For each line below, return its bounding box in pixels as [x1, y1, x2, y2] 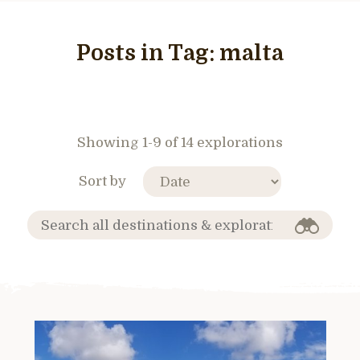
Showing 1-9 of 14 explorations [77, 135, 283, 150]
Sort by [79, 173, 126, 189]
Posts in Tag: [76, 41, 219, 66]
